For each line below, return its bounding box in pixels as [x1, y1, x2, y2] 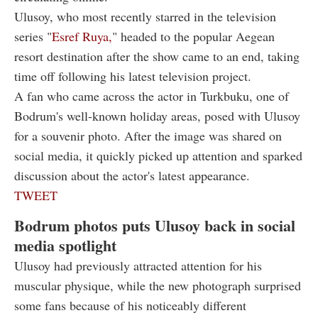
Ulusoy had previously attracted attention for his [14, 257, 262, 275]
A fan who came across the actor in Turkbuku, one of [14, 87, 289, 105]
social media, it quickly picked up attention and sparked [14, 147, 302, 165]
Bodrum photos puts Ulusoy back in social [14, 214, 295, 238]
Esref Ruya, [52, 28, 112, 45]
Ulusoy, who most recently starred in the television [14, 8, 276, 26]
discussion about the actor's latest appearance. [14, 167, 250, 185]
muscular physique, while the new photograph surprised [14, 277, 301, 295]
